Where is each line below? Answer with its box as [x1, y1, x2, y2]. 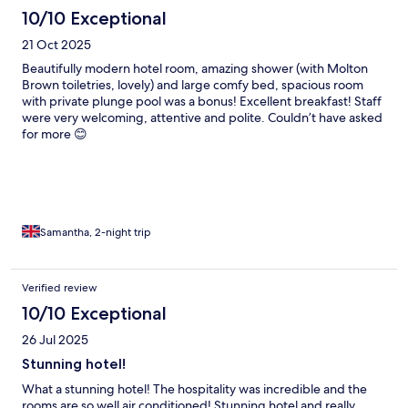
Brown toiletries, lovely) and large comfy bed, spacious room [22, 76, 363, 93]
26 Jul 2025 [22, 331, 88, 348]
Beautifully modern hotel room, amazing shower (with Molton [22, 59, 368, 76]
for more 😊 [22, 125, 87, 142]
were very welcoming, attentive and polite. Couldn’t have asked [22, 108, 382, 126]
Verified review [22, 280, 97, 295]
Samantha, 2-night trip [40, 224, 151, 240]
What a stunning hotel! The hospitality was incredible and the [22, 380, 367, 397]
